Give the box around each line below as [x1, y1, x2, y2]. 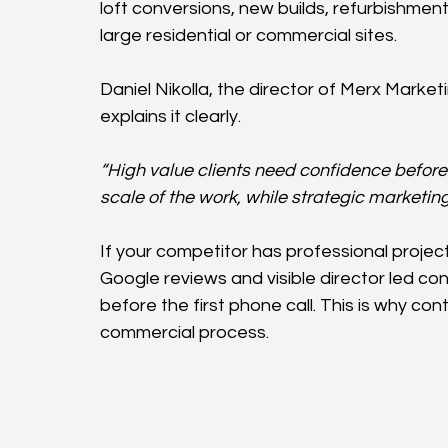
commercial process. [100, 322, 269, 342]
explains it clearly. [100, 106, 241, 126]
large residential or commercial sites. [100, 25, 397, 45]
